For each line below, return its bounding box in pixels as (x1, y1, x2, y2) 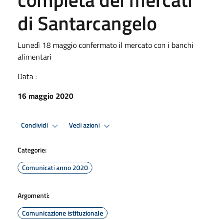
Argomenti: (18, 190, 49, 200)
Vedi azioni (69, 120, 101, 131)
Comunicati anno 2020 (22, 162, 88, 173)
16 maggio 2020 (18, 89, 73, 102)
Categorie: (18, 144, 46, 155)
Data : (18, 70, 37, 82)
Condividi (21, 120, 49, 131)
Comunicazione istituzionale (22, 207, 103, 218)
